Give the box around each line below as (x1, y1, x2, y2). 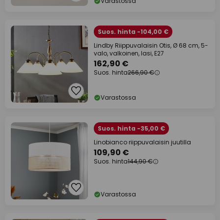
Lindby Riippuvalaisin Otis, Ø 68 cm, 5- (94, 41, 208, 50)
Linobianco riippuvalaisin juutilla (94, 138, 191, 147)
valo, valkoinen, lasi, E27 (94, 49, 164, 58)
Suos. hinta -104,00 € (98, 27, 168, 36)
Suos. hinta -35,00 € (98, 124, 165, 133)
